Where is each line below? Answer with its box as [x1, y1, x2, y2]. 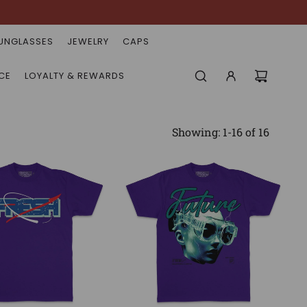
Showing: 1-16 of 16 [172, 125, 269, 139]
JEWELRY [67, 35, 109, 48]
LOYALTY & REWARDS [25, 69, 125, 82]
